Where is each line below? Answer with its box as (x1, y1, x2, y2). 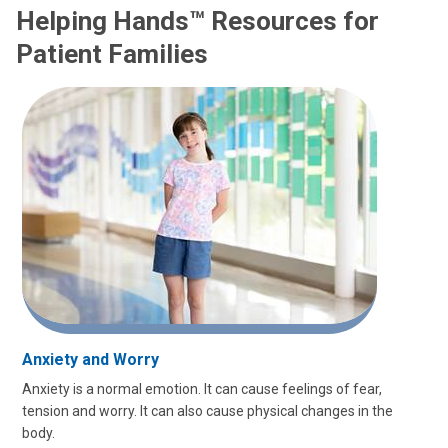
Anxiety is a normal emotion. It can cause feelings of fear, (22, 381, 382, 397)
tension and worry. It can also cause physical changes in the (22, 403, 393, 419)
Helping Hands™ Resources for (16, 6, 379, 36)
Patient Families (16, 39, 208, 69)
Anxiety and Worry (22, 350, 159, 369)
